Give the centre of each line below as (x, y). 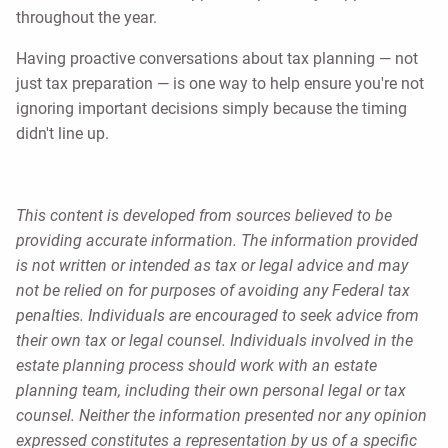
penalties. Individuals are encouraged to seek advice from (217, 316)
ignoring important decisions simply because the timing (211, 109)
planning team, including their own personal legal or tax (211, 391)
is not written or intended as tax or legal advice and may (212, 266)
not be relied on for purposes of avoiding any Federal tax (213, 291)
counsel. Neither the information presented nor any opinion (221, 416)
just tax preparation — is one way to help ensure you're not (220, 84)
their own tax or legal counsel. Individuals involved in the (214, 341)
